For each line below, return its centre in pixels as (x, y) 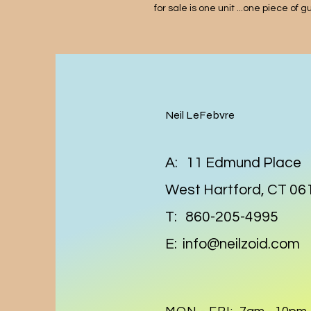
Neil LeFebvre (200, 115)
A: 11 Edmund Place (233, 163)
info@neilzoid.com (241, 244)
